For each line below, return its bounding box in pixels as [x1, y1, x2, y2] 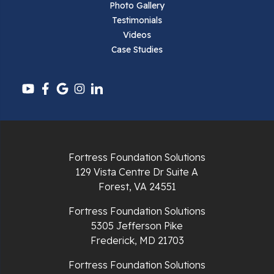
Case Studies [111, 43, 163, 55]
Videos [123, 29, 151, 40]
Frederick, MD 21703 [90, 234, 184, 246]
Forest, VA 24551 [98, 180, 176, 193]
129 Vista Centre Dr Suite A [76, 165, 198, 178]
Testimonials [112, 14, 162, 26]
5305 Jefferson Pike [91, 219, 183, 232]
